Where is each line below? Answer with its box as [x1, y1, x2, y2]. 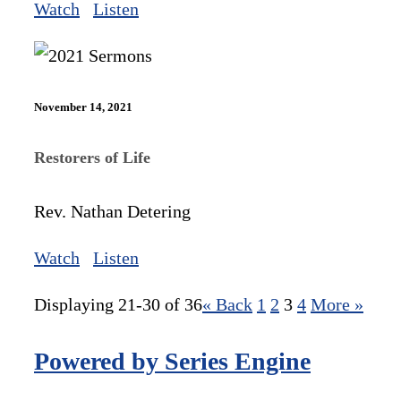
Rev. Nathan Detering [34, 200, 191, 221]
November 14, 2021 [34, 100, 132, 115]
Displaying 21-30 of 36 [34, 294, 202, 314]
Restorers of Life [34, 148, 150, 166]
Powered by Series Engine [34, 346, 311, 375]
